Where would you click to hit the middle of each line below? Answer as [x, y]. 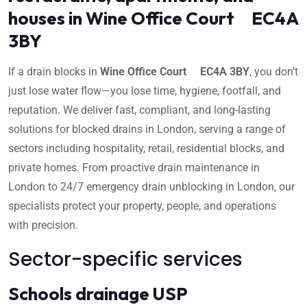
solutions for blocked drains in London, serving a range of [147, 129]
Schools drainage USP [98, 293]
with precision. [43, 225]
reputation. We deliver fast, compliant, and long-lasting [139, 110]
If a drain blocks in [54, 71]
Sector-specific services [125, 259]
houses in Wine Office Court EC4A [153, 18]
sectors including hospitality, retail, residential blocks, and [146, 148]
